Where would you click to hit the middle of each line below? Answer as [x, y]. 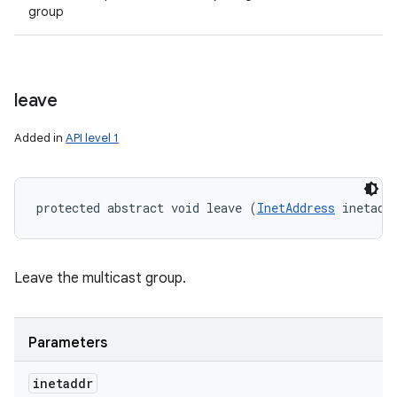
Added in [40, 138]
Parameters [68, 343]
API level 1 [92, 138]
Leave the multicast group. [100, 278]
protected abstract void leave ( [147, 208]
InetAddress [296, 208]
